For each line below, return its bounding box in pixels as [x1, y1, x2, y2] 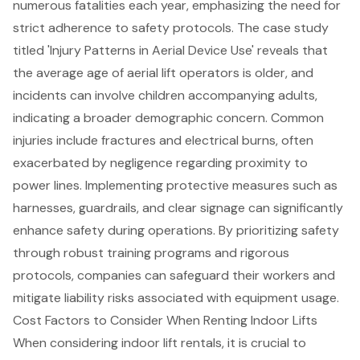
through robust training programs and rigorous [13, 243, 289, 261]
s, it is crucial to [215, 333, 306, 351]
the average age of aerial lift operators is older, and [13, 63, 313, 81]
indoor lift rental [121, 333, 215, 351]
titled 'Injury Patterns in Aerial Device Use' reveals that [13, 41, 328, 59]
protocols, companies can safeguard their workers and [13, 266, 335, 284]
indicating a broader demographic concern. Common [13, 108, 324, 126]
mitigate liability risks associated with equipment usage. [13, 288, 339, 306]
